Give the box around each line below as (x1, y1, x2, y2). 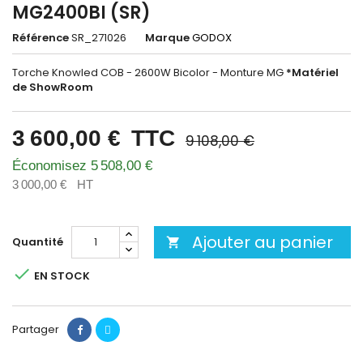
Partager (12, 322, 59, 337)
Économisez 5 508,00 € (12, 158, 152, 173)
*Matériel (286, 65, 339, 80)
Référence (12, 30, 69, 45)
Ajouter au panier (191, 231, 333, 254)
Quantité (12, 234, 63, 250)
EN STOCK (32, 267, 90, 284)
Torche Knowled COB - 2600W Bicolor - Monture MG (12, 65, 286, 80)
